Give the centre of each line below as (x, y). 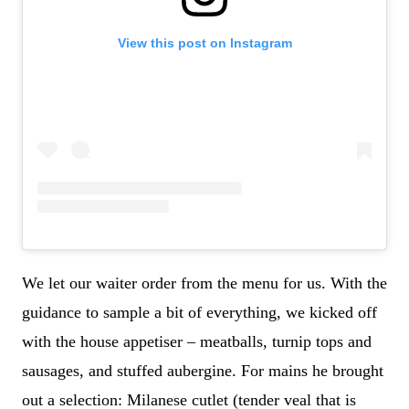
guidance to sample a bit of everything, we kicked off (199, 313)
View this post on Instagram (204, 43)
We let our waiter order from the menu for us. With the (204, 283)
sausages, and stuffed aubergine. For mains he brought (203, 371)
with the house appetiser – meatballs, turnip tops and (197, 342)
